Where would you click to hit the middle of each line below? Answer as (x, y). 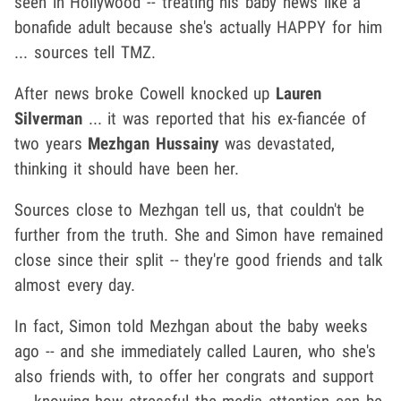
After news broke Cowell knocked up (142, 93)
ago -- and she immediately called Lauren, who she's (195, 351)
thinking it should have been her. (127, 168)
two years (51, 143)
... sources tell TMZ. (85, 52)
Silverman (48, 118)
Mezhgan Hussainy (154, 143)
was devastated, (278, 143)
